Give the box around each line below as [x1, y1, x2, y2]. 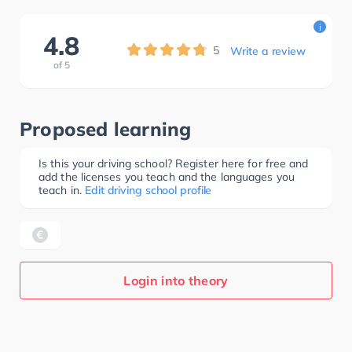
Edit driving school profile [85, 183, 212, 197]
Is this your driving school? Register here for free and [38, 156, 309, 170]
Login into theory [123, 273, 229, 288]
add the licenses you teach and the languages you [38, 170, 295, 184]
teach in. [38, 183, 82, 197]
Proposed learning [20, 117, 192, 141]
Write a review [230, 43, 306, 58]
